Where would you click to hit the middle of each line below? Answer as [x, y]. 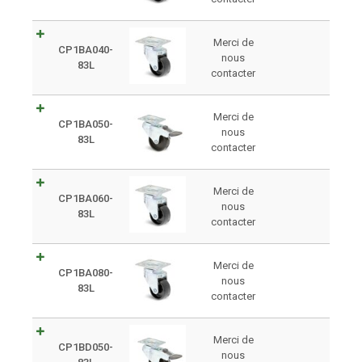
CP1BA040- [86, 49]
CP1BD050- [86, 347]
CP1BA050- [86, 124]
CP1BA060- [86, 198]
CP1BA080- [86, 272]
